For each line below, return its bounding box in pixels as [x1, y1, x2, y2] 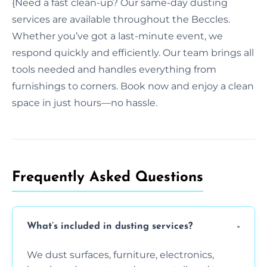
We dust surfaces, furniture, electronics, [27, 249, 214, 260]
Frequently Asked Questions [12, 170, 203, 185]
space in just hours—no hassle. [12, 97, 157, 108]
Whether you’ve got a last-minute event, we [12, 30, 223, 42]
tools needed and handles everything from [12, 63, 216, 75]
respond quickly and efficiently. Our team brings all [12, 46, 254, 58]
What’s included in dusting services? [27, 222, 193, 232]
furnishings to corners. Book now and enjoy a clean [12, 80, 254, 92]
